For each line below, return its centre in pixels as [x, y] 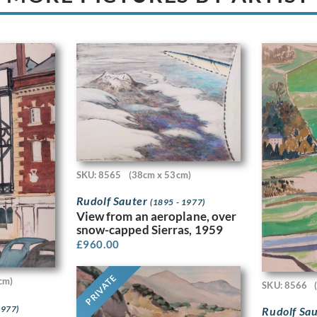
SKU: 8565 [99, 175]
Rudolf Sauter [113, 201]
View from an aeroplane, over [156, 217]
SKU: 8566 [285, 285]
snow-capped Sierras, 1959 [150, 230]
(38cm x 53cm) [160, 175]
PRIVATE [100, 290]
